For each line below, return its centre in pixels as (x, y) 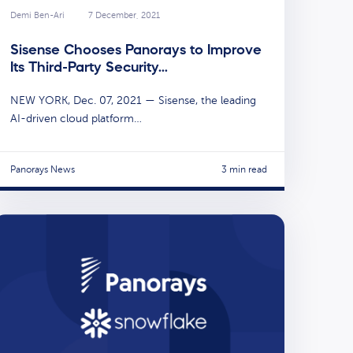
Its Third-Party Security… (89, 67)
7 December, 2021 (124, 16)
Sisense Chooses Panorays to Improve (136, 49)
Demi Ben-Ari (37, 16)
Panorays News (43, 170)
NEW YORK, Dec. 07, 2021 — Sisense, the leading (133, 100)
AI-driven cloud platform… (76, 118)
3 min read (244, 170)
